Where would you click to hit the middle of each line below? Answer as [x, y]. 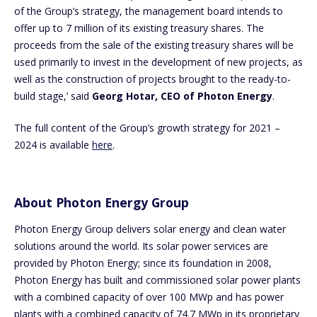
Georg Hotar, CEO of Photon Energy [182, 96]
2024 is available [53, 144]
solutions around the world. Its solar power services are [141, 246]
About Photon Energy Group [102, 202]
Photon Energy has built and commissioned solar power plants [157, 279]
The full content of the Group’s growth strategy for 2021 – [147, 127]
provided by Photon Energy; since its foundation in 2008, [143, 263]
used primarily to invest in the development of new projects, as [158, 62]
